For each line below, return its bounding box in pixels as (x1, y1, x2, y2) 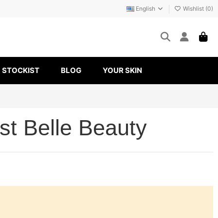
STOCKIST (2, 66, 39, 75)
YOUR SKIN (103, 66, 142, 75)
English (134, 5, 157, 12)
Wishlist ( (181, 5, 207, 12)
